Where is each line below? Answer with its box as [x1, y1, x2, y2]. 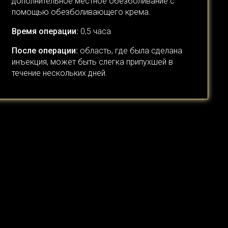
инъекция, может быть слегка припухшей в [11, 57, 173, 67]
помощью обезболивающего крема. [11, 7, 151, 17]
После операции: [11, 46, 78, 56]
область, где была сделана [77, 46, 182, 56]
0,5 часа [78, 26, 111, 37]
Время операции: [11, 26, 78, 37]
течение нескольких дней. [11, 68, 107, 78]
